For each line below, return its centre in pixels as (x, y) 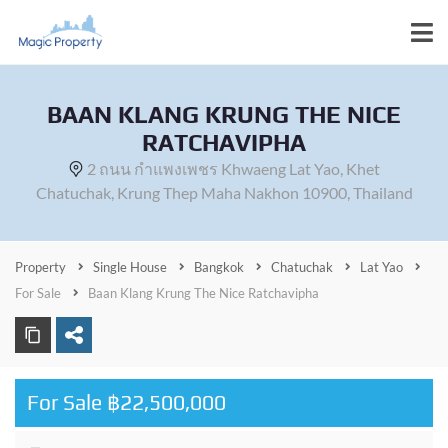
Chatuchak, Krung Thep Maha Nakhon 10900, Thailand (224, 192)
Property (40, 267)
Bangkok (219, 267)
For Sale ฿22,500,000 (126, 402)
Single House (130, 267)
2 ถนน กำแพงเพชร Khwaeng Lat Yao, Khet (233, 168)
